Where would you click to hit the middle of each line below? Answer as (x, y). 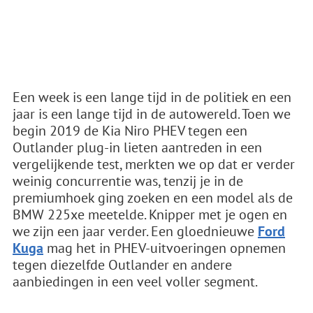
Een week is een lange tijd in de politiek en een (152, 97)
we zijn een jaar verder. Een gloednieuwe (135, 231)
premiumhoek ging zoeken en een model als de (153, 198)
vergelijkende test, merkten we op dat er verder (154, 164)
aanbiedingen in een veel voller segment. (135, 282)
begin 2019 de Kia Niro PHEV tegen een (130, 131)
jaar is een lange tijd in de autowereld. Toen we (152, 114)
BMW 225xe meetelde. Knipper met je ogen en (150, 214)
